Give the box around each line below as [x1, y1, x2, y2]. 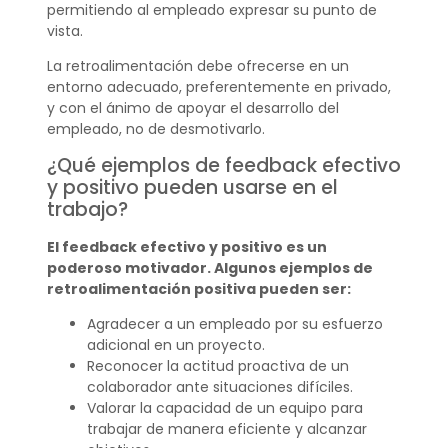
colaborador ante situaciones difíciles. [86, 376, 353, 397]
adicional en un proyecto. [86, 334, 265, 355]
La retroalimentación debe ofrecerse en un [46, 56, 349, 77]
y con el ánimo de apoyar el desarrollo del [46, 98, 339, 119]
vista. [46, 20, 83, 41]
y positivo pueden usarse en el [46, 173, 338, 201]
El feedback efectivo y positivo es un [46, 236, 327, 257]
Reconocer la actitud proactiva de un [86, 355, 349, 376]
